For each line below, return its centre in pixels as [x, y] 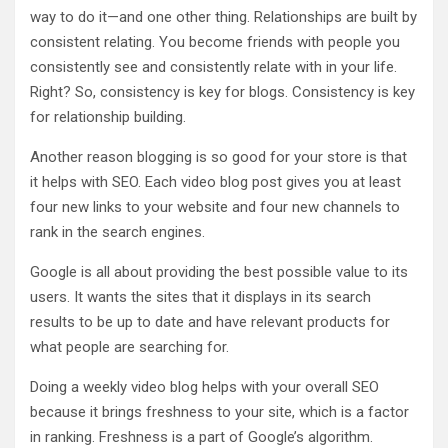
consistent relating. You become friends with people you [215, 42]
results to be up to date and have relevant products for [210, 322]
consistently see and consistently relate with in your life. [213, 67]
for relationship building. [108, 117]
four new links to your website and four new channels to [215, 207]
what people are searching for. [129, 347]
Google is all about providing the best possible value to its [219, 272]
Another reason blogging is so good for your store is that [218, 157]
